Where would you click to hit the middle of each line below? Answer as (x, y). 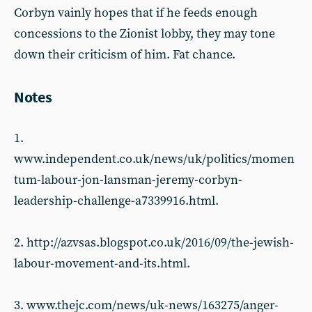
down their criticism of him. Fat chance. (125, 55)
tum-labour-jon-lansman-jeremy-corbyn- (128, 180)
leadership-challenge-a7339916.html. (116, 201)
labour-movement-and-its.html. (102, 264)
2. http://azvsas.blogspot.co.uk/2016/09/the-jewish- (154, 243)
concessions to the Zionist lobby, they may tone (145, 34)
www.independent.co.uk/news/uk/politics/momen (154, 159)
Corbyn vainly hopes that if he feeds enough (136, 13)
